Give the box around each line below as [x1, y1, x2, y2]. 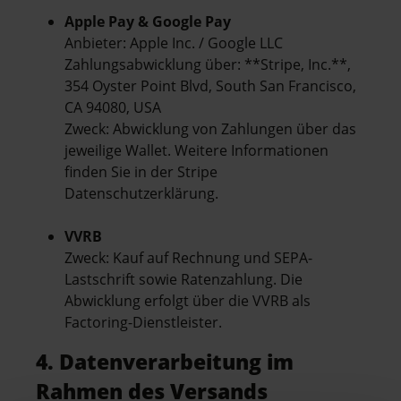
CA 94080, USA [64, 97, 161, 117]
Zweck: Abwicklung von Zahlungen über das [64, 118, 356, 139]
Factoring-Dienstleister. [64, 311, 222, 332]
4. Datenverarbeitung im [36, 346, 294, 376]
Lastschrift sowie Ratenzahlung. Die [64, 269, 303, 289]
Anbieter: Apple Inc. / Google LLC [64, 32, 283, 53]
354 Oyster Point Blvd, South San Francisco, [64, 75, 356, 96]
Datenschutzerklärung [64, 183, 215, 203]
